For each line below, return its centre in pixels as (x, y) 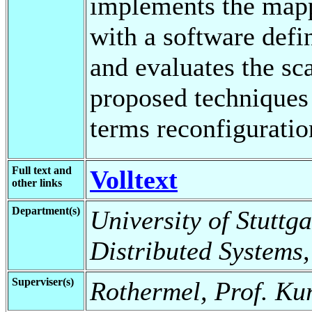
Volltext (134, 179)
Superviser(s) (43, 281)
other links (37, 182)
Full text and (42, 170)
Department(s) (46, 210)
